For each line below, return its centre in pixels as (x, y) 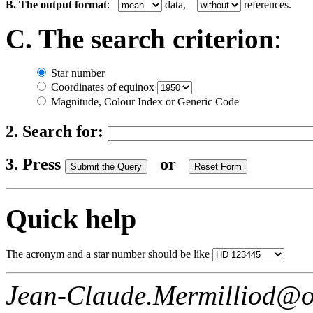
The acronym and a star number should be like (109, 254)
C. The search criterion (140, 39)
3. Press (35, 165)
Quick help (71, 219)
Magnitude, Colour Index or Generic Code (144, 102)
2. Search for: (57, 132)
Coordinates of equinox (103, 87)
